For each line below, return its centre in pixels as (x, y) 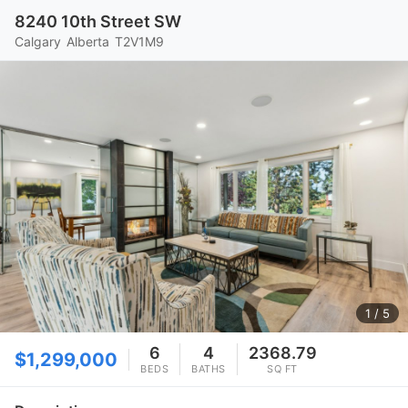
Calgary (38, 41)
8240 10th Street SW (98, 21)
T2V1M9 (139, 41)
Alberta (88, 41)
